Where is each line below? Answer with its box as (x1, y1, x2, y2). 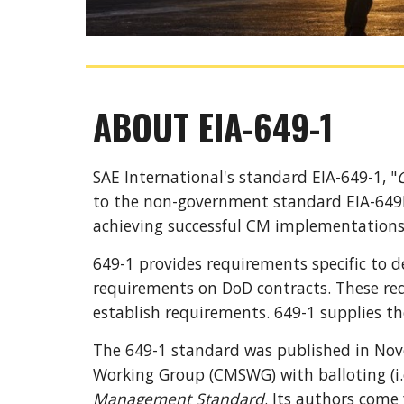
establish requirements (92, 301, 266, 323)
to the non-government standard (92, 190, 346, 212)
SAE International (92, 166, 224, 188)
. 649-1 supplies (265, 301, 386, 323)
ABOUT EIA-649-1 (92, 101, 334, 152)
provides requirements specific (138, 252, 371, 274)
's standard (223, 166, 308, 188)
